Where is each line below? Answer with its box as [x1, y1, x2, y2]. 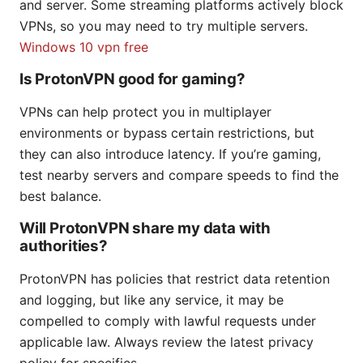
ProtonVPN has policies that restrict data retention [19, 271, 330, 288]
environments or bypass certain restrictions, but [19, 125, 314, 142]
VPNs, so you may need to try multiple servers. [19, 18, 308, 35]
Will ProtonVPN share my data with [19, 219, 271, 238]
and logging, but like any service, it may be [19, 292, 284, 309]
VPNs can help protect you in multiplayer [19, 104, 271, 121]
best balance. [19, 188, 101, 205]
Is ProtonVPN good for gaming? [19, 70, 246, 89]
